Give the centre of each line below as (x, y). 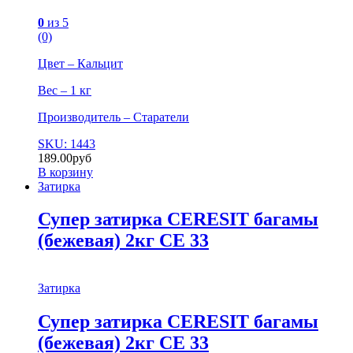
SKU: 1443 (67, 143)
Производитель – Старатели (113, 117)
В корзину (65, 172)
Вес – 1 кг (65, 90)
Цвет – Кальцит (80, 63)
